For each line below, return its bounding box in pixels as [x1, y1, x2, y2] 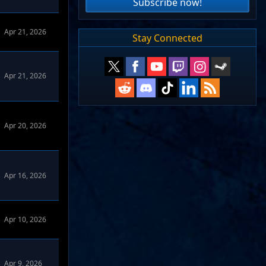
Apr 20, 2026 [4, 120, 46, 131]
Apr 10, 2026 [4, 214, 46, 224]
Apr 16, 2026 [4, 170, 46, 180]
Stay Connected [132, 31, 202, 45]
